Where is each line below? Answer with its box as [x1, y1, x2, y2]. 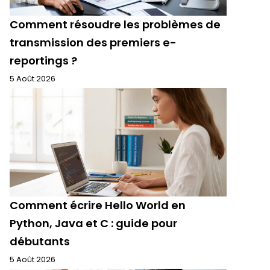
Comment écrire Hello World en [10, 198, 186, 213]
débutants [10, 234, 70, 249]
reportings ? [10, 53, 77, 68]
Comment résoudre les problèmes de [10, 17, 221, 32]
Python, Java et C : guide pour [10, 216, 177, 231]
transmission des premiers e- [10, 35, 177, 50]
